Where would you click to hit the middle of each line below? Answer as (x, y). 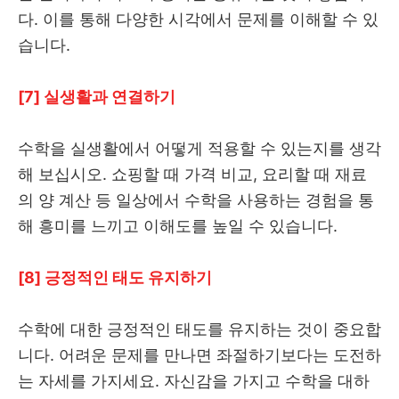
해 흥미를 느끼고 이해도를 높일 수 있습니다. (180, 226)
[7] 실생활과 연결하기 (97, 97)
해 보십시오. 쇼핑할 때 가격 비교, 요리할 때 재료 (192, 175)
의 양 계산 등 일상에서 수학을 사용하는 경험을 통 (196, 200)
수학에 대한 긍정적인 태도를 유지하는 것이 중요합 (199, 330)
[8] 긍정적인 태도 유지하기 (115, 278)
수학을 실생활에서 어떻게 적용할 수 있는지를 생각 (199, 149)
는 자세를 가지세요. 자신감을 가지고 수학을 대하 (194, 381)
